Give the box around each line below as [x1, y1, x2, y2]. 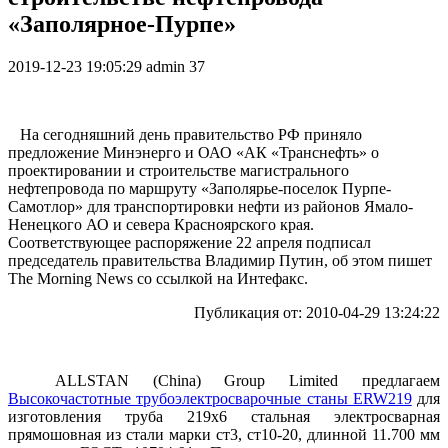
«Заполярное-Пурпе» [8, 10, 236, 37]
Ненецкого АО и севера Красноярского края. [8, 215, 314, 233]
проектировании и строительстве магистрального [8, 161, 349, 179]
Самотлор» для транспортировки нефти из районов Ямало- [8, 197, 413, 215]
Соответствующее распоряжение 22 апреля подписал [8, 233, 371, 251]
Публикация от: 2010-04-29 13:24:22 [142, 303, 440, 321]
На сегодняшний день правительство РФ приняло [8, 125, 362, 143]
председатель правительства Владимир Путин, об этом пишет [8, 251, 432, 269]
